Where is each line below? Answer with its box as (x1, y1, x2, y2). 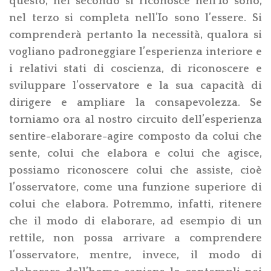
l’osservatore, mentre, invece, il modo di (9, 249, 262, 261)
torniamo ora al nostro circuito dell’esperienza (9, 113, 262, 126)
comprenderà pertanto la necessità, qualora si (9, 28, 262, 41)
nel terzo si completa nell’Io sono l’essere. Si (9, 11, 262, 24)
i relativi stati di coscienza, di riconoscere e (9, 62, 262, 75)
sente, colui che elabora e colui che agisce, (9, 147, 262, 160)
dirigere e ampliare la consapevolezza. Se (9, 96, 262, 109)
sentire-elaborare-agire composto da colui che (9, 130, 262, 143)
